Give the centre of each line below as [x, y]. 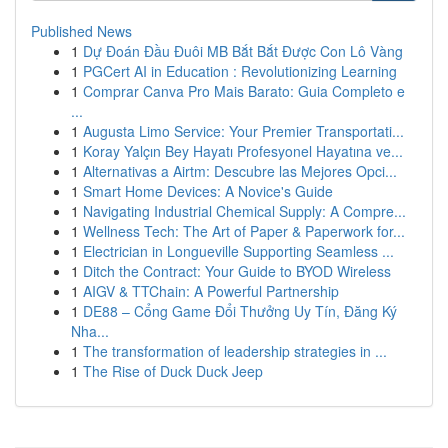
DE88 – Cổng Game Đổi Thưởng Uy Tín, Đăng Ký [240, 311]
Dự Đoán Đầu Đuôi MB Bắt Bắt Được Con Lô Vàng [243, 51]
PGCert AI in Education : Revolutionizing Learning [240, 71]
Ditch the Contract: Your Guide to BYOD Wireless [237, 271]
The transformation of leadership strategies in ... [235, 351]
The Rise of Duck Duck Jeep [173, 371]
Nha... [90, 331]
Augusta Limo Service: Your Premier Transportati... [243, 131]
